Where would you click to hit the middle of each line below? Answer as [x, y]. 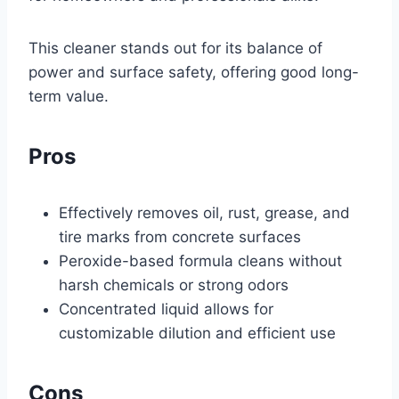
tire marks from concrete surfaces [180, 236]
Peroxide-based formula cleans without [200, 261]
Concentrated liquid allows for [166, 309]
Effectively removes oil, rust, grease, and [204, 212]
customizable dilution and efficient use [197, 333]
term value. [69, 96]
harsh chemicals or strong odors [174, 285]
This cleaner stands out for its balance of [175, 48]
